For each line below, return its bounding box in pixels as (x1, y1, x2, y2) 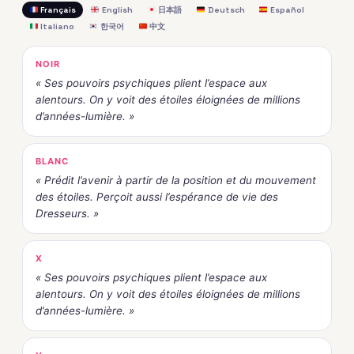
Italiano (38, 21, 75, 32)
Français (38, 5, 77, 16)
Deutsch (205, 5, 245, 16)
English (99, 5, 133, 16)
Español (268, 5, 305, 16)
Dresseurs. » (36, 207, 99, 220)
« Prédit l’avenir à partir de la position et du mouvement (36, 174, 316, 187)
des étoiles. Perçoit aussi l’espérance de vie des (36, 190, 278, 204)
